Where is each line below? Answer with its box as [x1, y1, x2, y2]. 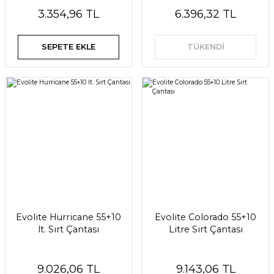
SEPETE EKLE [42, 42, 95, 51]
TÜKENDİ [187, 42, 224, 51]
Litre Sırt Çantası [168, 223, 243, 235]
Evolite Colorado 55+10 [155, 211, 256, 223]
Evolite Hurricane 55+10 [16, 211, 121, 223]
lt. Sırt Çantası [38, 223, 99, 235]
